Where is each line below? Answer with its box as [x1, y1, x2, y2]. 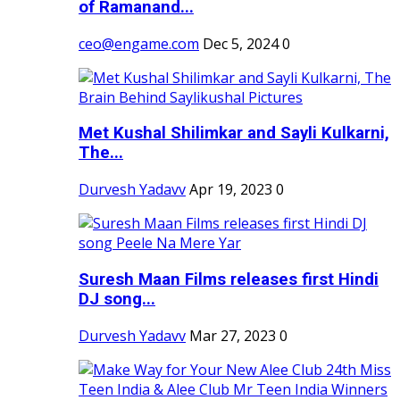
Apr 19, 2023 [189, 179, 272, 200]
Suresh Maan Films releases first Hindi [79, 269, 379, 289]
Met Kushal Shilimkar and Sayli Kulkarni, [79, 123, 389, 144]
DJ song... [79, 288, 155, 309]
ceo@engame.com [79, 33, 199, 54]
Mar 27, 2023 [189, 325, 276, 346]
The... [79, 143, 123, 163]
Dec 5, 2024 [203, 33, 279, 54]
